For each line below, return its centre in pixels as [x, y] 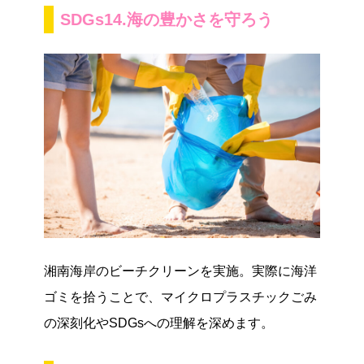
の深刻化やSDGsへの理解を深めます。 [159, 323]
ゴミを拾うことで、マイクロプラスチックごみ [180, 297]
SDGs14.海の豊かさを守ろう [167, 19]
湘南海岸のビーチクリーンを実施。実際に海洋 [180, 271]
